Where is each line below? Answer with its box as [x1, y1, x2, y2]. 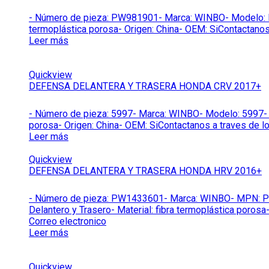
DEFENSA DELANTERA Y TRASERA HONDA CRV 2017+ [29, 80, 261, 92]
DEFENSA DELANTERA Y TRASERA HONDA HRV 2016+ [29, 165, 262, 177]
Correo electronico [29, 215, 106, 227]
